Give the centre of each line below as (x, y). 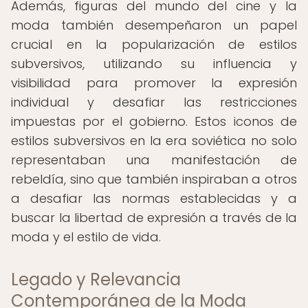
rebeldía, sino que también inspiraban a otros (154, 179)
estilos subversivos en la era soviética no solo (154, 141)
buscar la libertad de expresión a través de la (154, 218)
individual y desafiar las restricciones (154, 102)
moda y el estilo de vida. (86, 237)
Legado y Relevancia (96, 279)
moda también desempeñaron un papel (154, 25)
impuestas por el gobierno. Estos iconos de (154, 121)
